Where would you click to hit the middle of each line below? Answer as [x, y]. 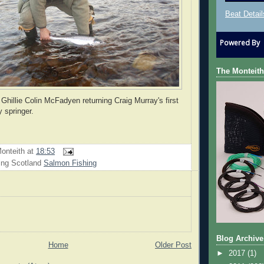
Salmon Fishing [70, 164]
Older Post [173, 245]
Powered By [240, 42]
